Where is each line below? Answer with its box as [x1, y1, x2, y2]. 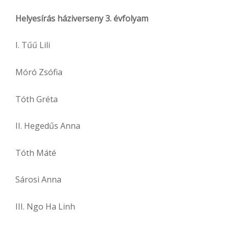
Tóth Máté [15, 147, 56, 158]
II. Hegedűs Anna [15, 120, 80, 132]
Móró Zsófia [15, 66, 62, 78]
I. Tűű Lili [15, 39, 50, 51]
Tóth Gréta [15, 93, 58, 105]
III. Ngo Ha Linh [15, 200, 75, 212]
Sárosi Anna [15, 174, 61, 186]
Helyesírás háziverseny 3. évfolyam [15, 12, 148, 24]
